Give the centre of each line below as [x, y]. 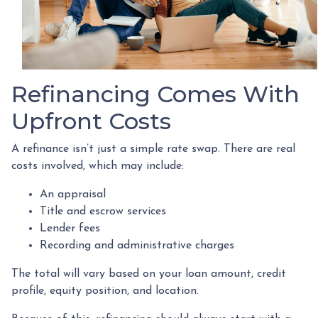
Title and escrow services [103, 211]
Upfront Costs [91, 121]
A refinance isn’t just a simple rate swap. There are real [153, 149]
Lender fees [70, 228]
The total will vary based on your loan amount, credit [149, 274]
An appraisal [73, 194]
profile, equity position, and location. [105, 291]
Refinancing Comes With [155, 94]
